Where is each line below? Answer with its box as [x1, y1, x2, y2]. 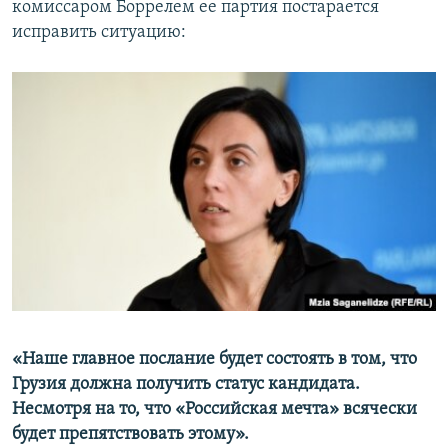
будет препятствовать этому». [12, 425, 249, 445]
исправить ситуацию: [12, 23, 186, 43]
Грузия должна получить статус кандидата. [12, 375, 360, 395]
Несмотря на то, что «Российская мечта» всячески [12, 400, 417, 420]
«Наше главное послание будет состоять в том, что [12, 350, 417, 370]
